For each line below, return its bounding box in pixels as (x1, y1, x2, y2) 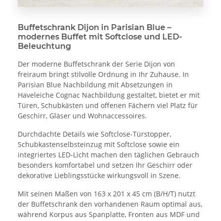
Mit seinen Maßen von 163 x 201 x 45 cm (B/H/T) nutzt (18, 188, 195, 198)
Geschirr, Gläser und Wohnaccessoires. (18, 110, 147, 120)
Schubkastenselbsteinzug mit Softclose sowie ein (18, 139, 180, 149)
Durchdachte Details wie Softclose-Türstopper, (18, 129, 171, 139)
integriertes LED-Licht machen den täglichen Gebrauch (18, 149, 199, 159)
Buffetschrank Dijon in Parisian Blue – (18, 22, 171, 32)
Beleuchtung (18, 41, 71, 51)
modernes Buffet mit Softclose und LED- (18, 32, 182, 41)
